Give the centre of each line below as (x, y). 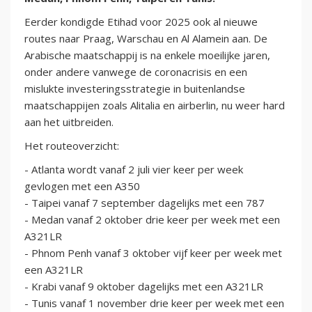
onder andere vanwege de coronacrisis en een (136, 72)
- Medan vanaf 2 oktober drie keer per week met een (152, 220)
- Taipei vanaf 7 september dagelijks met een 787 (145, 203)
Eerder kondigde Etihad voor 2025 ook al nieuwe (141, 22)
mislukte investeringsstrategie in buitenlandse (135, 89)
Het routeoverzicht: (72, 146)
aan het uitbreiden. (69, 122)
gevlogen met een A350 (82, 186)
